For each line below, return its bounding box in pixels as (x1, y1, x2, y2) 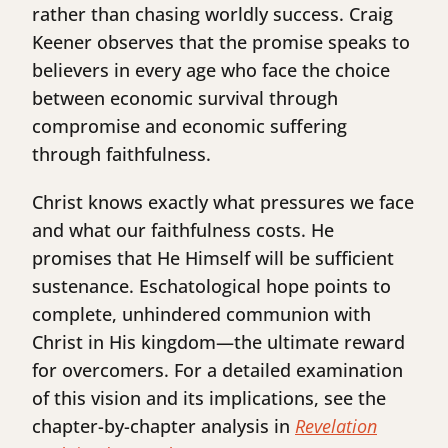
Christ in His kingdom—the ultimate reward (32, 330, 405, 355)
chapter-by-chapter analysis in (32, 414, 295, 439)
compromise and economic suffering (32, 114, 347, 139)
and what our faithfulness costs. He (32, 218, 334, 243)
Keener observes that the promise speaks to (32, 30, 410, 55)
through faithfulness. (32, 142, 211, 167)
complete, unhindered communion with (32, 302, 371, 327)
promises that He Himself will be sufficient (32, 246, 394, 271)
